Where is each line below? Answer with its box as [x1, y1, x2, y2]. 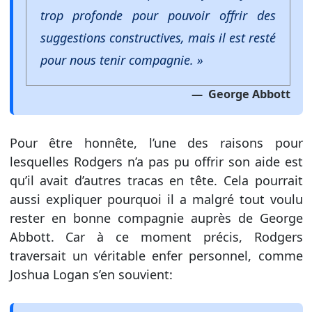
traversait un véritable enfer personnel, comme [9, 247, 303, 265]
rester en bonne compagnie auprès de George [9, 210, 303, 227]
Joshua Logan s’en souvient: [9, 266, 173, 283]
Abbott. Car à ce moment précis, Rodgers [9, 228, 303, 246]
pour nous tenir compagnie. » [40, 52, 203, 69]
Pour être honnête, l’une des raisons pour [9, 134, 303, 152]
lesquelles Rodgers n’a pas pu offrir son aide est [9, 153, 303, 171]
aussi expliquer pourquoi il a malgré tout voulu [9, 191, 303, 208]
